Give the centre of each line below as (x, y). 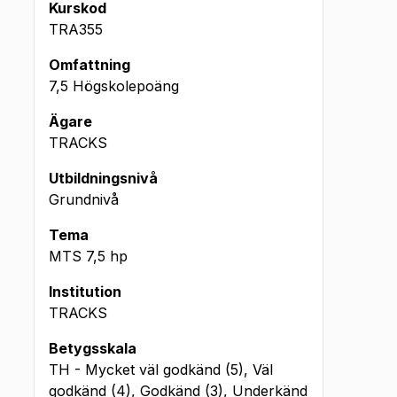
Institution (85, 292)
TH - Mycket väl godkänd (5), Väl (161, 370)
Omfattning (90, 65)
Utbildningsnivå (103, 178)
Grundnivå (84, 199)
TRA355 (76, 29)
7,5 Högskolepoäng (114, 86)
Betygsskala (93, 348)
